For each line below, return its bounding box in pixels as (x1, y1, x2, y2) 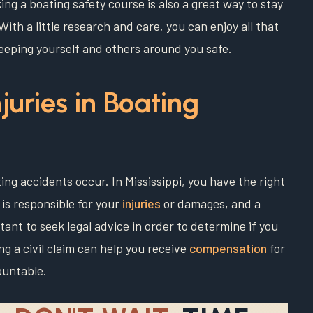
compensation (189, 240, 267, 256)
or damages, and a (161, 196, 261, 212)
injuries (122, 196, 161, 212)
